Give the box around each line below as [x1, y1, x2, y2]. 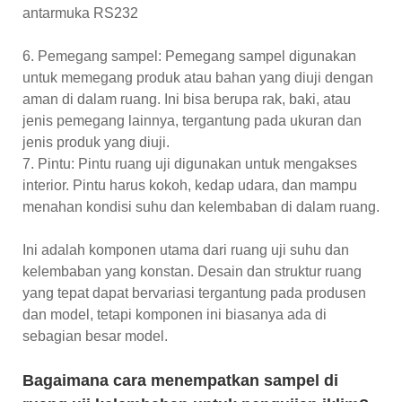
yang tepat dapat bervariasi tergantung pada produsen [22, 284, 366, 301]
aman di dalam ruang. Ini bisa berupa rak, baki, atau [22, 91, 351, 107]
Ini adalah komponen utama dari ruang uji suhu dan [22, 241, 349, 258]
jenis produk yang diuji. [22, 134, 170, 150]
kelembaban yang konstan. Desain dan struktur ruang [22, 263, 362, 279]
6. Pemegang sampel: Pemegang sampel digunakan [22, 48, 356, 64]
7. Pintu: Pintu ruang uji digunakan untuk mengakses [22, 155, 357, 171]
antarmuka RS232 [22, 4, 138, 21]
